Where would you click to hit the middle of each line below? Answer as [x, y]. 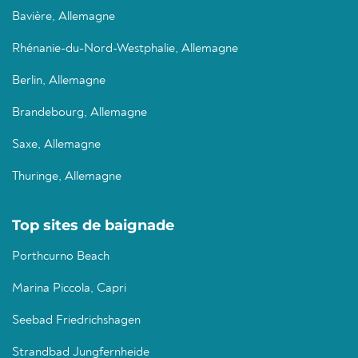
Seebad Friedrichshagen [76, 321]
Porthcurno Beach [61, 257]
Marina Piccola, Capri [69, 289]
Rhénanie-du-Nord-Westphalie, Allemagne [125, 49]
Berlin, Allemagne [59, 81]
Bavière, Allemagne [64, 17]
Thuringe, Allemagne [67, 177]
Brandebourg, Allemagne [80, 113]
